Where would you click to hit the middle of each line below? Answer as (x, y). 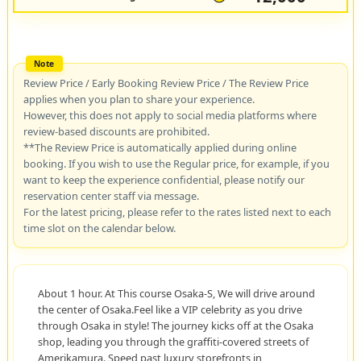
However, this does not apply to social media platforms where (170, 116)
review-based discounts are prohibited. (116, 132)
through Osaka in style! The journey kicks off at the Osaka (175, 326)
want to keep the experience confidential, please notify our (164, 180)
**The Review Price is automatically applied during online (160, 148)
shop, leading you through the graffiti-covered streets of (173, 342)
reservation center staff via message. (111, 196)
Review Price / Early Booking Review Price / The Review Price (166, 83)
